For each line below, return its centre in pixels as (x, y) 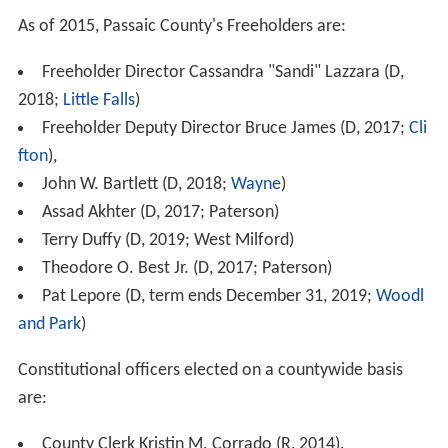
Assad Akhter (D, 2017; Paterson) (160, 213)
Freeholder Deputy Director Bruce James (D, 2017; (225, 129)
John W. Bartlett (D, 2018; (136, 185)
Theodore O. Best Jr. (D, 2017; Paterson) (186, 269)
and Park (49, 325)
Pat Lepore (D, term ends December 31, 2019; (208, 297)
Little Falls (98, 101)
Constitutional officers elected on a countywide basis (210, 371)
